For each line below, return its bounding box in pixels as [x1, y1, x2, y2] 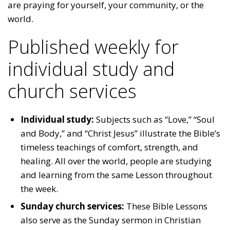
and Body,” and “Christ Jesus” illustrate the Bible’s [21, 127, 220, 139]
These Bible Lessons [124, 200, 207, 212]
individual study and [8, 56, 175, 82]
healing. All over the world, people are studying [21, 155, 212, 167]
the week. [21, 182, 58, 195]
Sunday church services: [21, 200, 124, 212]
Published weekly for [8, 34, 179, 60]
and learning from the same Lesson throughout [21, 168, 212, 181]
